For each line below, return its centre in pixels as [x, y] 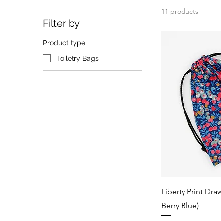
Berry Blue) [180, 205]
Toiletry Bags [78, 58]
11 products [180, 11]
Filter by [62, 23]
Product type [64, 43]
